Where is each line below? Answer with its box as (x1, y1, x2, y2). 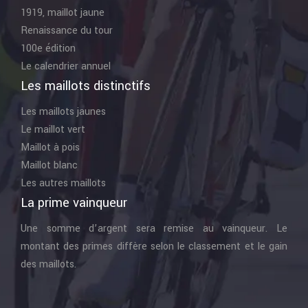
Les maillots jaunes (21, 104, 106, 119)
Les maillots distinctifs (21, 76, 151, 95)
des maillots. (21, 256, 76, 272)
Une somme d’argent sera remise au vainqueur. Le (21, 221, 287, 236)
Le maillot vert (21, 122, 85, 137)
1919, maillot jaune (21, 5, 104, 20)
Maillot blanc (21, 157, 78, 173)
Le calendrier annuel (21, 58, 111, 74)
